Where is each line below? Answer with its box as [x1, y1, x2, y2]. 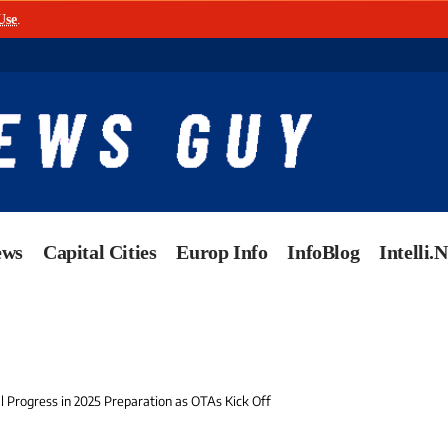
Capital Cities [43, 241, 157, 264]
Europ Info [176, 241, 268, 264]
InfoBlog [287, 241, 360, 264]
